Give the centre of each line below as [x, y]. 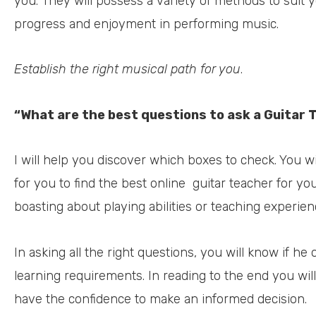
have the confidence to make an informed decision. [160, 299]
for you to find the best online [100, 183]
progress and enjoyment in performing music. [146, 24]
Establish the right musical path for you [127, 69]
